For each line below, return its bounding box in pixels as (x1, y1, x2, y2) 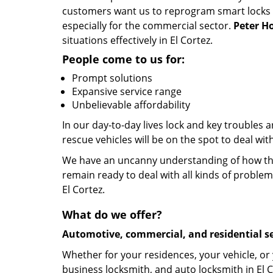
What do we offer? (62, 207, 162, 222)
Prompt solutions (72, 71, 152, 85)
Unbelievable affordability (72, 98, 190, 112)
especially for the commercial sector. (62, 19, 233, 32)
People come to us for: (62, 52, 185, 66)
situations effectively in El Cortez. (62, 34, 213, 47)
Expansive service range (72, 85, 182, 98)
